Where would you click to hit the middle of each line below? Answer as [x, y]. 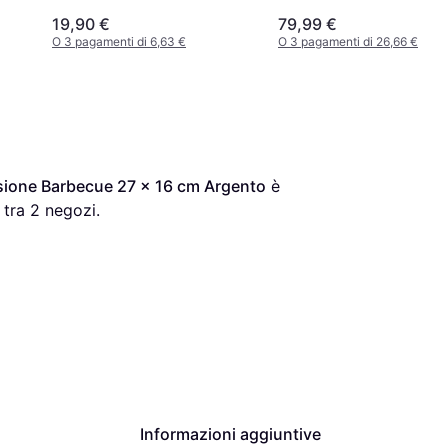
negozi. [70, 210]
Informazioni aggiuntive [230, 434]
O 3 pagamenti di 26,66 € [348, 42]
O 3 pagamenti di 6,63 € [119, 42]
